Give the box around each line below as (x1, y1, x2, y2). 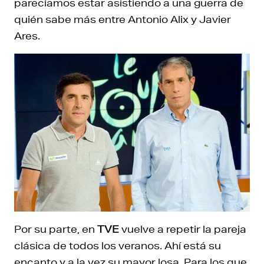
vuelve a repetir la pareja (119, 223, 246, 236)
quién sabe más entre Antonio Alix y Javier (14, 12, 231, 25)
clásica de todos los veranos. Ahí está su (14, 239, 221, 252)
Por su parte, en (14, 223, 97, 236)
